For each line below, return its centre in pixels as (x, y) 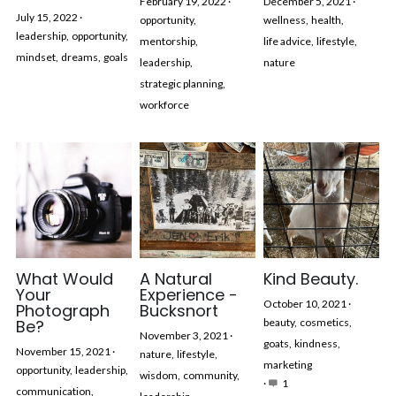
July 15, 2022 (46, 17)
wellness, (286, 19)
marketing (287, 365)
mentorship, (168, 41)
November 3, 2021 (183, 336)
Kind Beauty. (310, 279)
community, (211, 376)
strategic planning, (182, 83)
